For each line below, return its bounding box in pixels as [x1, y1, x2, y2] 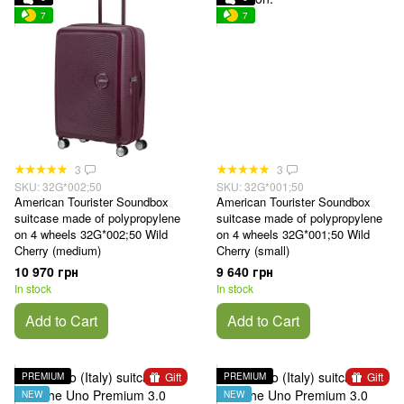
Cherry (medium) [14, 242, 101, 260]
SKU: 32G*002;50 [14, 179, 102, 195]
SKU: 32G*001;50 [216, 179, 304, 195]
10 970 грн [14, 262, 78, 281]
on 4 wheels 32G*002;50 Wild [14, 225, 168, 243]
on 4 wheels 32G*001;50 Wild [216, 225, 370, 243]
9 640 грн [216, 262, 273, 281]
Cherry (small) [216, 242, 289, 260]
